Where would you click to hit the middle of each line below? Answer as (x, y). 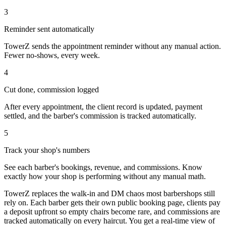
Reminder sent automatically (49, 29)
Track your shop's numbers (47, 150)
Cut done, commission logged (51, 90)
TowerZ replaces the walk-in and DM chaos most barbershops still (109, 194)
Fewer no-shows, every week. (52, 55)
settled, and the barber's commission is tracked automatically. (100, 116)
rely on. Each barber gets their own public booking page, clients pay (112, 203)
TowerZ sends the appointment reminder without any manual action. (112, 46)
